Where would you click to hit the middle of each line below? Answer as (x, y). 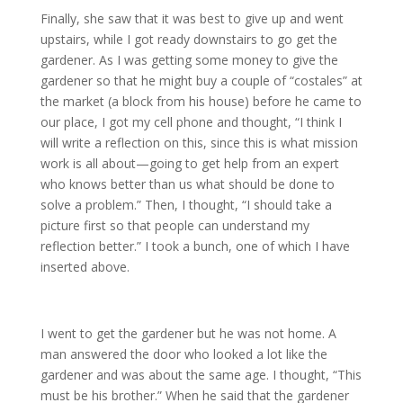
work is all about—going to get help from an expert (189, 163)
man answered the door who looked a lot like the (184, 354)
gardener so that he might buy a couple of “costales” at (201, 81)
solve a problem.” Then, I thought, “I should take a (186, 205)
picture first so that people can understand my (175, 225)
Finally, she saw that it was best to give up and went (192, 18)
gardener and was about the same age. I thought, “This (201, 375)
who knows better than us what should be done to (187, 184)
